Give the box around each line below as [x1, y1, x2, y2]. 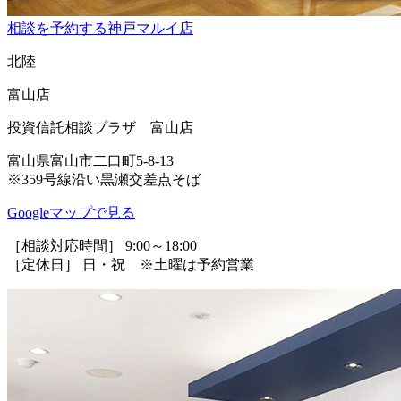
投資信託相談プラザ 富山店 [7, 119, 193, 135]
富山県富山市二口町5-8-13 [7, 152, 174, 168]
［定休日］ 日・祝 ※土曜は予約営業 [7, 256, 254, 272]
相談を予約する [7, 20, 107, 36]
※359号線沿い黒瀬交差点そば [7, 171, 200, 187]
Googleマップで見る [7, 204, 135, 220]
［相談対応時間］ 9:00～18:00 [7, 237, 211, 253]
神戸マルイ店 [107, 20, 193, 36]
